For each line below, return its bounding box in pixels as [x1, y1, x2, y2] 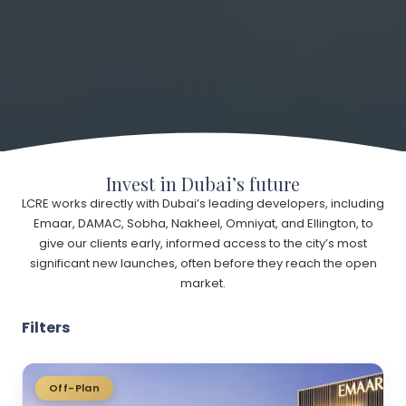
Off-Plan [49, 381, 101, 396]
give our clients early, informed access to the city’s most [39, 235, 367, 253]
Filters [22, 317, 70, 339]
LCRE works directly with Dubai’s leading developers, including [22, 195, 384, 213]
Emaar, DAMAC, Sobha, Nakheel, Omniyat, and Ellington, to [33, 215, 373, 233]
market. [180, 275, 226, 293]
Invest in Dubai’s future [106, 171, 300, 197]
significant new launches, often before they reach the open [29, 255, 377, 273]
